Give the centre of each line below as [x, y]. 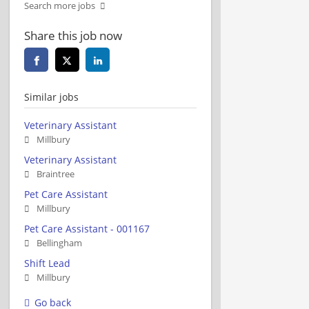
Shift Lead [47, 263]
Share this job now [73, 35]
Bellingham [59, 243]
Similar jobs [51, 97]
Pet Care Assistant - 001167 [87, 228]
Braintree [56, 174]
